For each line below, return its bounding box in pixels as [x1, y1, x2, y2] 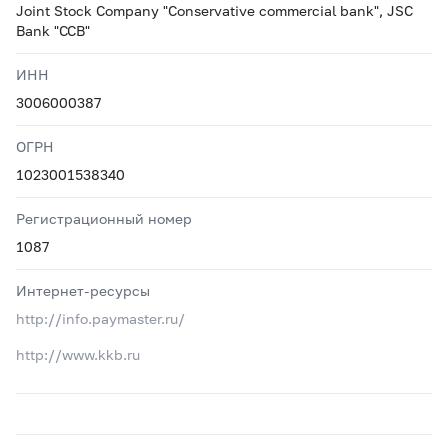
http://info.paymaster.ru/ [16, 310, 185, 327]
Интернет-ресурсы [16, 282, 150, 299]
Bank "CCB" [16, 22, 90, 39]
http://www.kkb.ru [16, 346, 140, 363]
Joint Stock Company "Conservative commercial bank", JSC [16, 2, 413, 19]
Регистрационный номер [16, 210, 192, 227]
